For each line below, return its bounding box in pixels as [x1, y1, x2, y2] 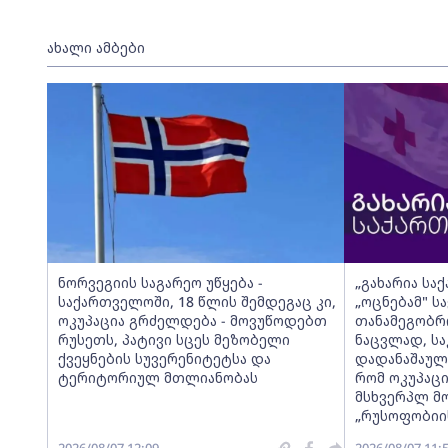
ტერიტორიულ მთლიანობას [57, 368, 258, 387]
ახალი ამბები [46, 38, 145, 57]
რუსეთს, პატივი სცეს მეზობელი [57, 330, 290, 349]
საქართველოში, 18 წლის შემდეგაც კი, [57, 292, 336, 311]
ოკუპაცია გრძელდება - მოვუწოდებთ [57, 311, 327, 330]
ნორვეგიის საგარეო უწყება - [57, 273, 263, 292]
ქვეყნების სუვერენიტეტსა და [57, 349, 271, 368]
